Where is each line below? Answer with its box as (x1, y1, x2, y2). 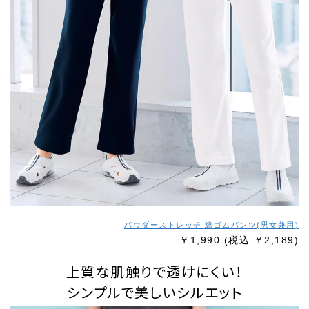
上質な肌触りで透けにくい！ (66, 261, 243, 281)
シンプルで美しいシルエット (66, 282, 243, 302)
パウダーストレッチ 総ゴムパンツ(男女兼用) (124, 221, 299, 229)
